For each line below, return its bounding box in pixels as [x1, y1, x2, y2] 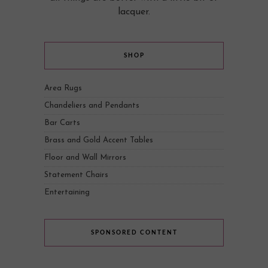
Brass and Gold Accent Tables [44, 136, 153, 144]
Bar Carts [44, 118, 80, 127]
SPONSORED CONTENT [90, 229, 178, 236]
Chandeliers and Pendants [44, 101, 139, 109]
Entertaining [44, 188, 90, 196]
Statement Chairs [44, 170, 108, 179]
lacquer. [118, 7, 150, 17]
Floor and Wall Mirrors [44, 153, 126, 162]
